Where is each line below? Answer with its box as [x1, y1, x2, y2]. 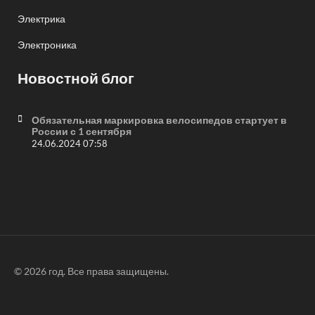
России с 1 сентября [32, 125, 131, 137]
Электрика [18, 13, 65, 25]
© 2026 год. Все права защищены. [14, 265, 169, 277]
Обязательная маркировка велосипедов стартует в [32, 114, 287, 126]
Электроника [18, 39, 77, 51]
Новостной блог [18, 69, 134, 86]
